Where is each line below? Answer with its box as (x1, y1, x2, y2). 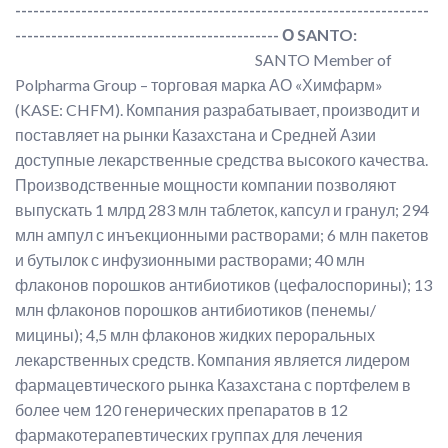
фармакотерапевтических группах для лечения (15, 425, 363, 444)
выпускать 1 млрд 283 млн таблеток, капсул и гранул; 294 (15, 200, 429, 219)
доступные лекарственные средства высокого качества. (15, 150, 428, 169)
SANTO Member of (255, 50, 392, 69)
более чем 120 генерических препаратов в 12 (15, 400, 348, 419)
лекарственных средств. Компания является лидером (15, 350, 410, 369)
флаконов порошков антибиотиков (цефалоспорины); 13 (15, 275, 432, 294)
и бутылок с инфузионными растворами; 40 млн (15, 250, 365, 269)
